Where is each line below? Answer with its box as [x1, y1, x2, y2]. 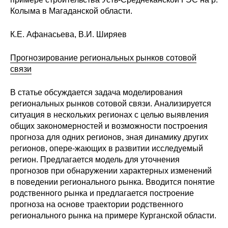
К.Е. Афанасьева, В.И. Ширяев [10, 30, 127, 39]
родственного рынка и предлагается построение [10, 189, 194, 198]
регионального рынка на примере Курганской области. [10, 211, 216, 220]
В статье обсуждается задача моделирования [10, 88, 183, 97]
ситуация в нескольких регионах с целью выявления [10, 110, 209, 120]
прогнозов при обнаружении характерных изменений [10, 166, 212, 176]
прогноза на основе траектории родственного [10, 200, 183, 209]
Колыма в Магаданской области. [10, 7, 132, 16]
